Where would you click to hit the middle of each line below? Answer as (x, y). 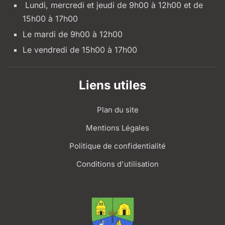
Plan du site (118, 110)
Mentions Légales (118, 128)
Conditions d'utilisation (118, 164)
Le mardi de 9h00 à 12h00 (73, 34)
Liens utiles (113, 85)
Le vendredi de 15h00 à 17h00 (80, 50)
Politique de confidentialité (118, 146)
